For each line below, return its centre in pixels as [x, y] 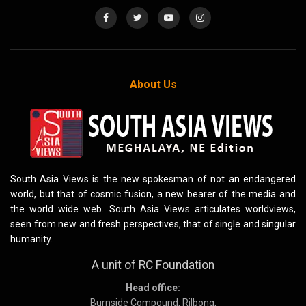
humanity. [31, 239]
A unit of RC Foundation [153, 265]
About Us [153, 84]
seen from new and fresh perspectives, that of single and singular [153, 224]
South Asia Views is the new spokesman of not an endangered [153, 179]
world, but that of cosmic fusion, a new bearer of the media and [153, 194]
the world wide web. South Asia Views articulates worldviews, [153, 209]
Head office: [153, 287]
